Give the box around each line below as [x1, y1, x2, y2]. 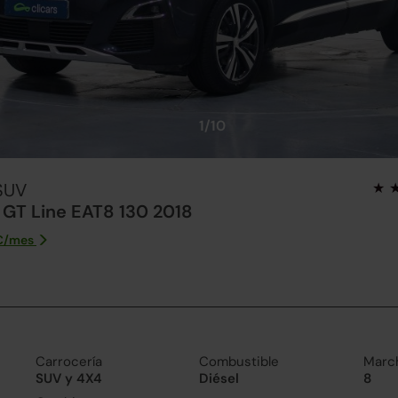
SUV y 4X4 [35, 370, 102, 387]
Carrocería [35, 353, 102, 370]
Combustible [199, 353, 279, 370]
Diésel [199, 370, 239, 387]
